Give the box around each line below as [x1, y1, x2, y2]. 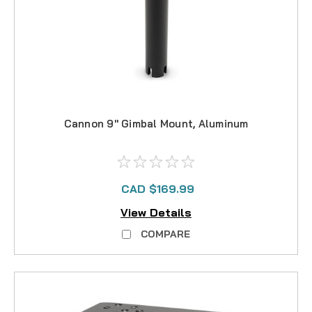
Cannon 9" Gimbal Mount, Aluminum [63, 116, 249, 130]
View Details [120, 205, 192, 220]
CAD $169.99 [120, 181, 194, 196]
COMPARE [141, 228, 190, 241]
